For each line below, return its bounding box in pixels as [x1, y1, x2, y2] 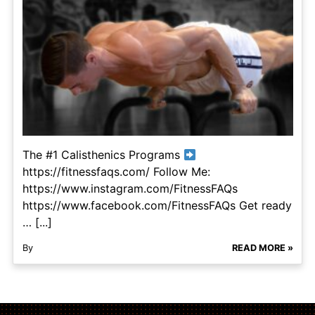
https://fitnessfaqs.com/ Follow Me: [22, 165, 210, 179]
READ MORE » [231, 243, 293, 254]
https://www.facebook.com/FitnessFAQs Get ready [22, 198, 292, 213]
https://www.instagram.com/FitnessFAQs [22, 181, 238, 196]
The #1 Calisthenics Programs [22, 148, 184, 162]
